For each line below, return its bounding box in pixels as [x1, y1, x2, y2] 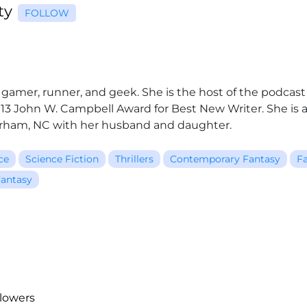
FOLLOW [25, 7, 69, 19]
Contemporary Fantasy [170, 153, 280, 165]
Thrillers [115, 153, 153, 165]
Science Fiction [25, 153, 99, 165]
